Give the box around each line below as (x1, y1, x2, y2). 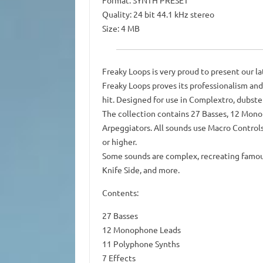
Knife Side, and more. (102, 164, 180, 175)
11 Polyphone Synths (102, 238, 180, 249)
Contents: (102, 187, 139, 198)
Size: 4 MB (102, 23, 140, 33)
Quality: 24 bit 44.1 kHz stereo (102, 9, 214, 19)
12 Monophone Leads (102, 224, 181, 235)
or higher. (102, 136, 137, 147)
